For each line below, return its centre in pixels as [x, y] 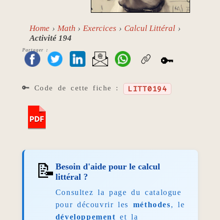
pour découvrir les [94, 204]
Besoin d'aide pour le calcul [108, 166]
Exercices [100, 28]
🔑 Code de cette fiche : [72, 88]
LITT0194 [147, 89]
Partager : [35, 50]
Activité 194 [50, 38]
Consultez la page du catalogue [118, 192]
